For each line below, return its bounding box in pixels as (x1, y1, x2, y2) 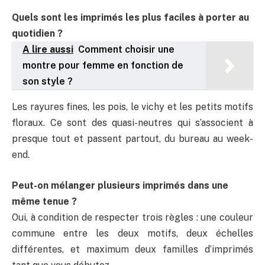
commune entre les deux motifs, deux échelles (12, 227, 253, 239)
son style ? (22, 76, 75, 88)
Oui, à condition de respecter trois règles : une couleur (12, 211, 253, 223)
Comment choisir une (78, 44, 174, 56)
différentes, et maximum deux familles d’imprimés (12, 243, 253, 255)
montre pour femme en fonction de (22, 60, 183, 72)
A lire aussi (22, 44, 73, 56)
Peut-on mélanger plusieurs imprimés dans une (12, 179, 228, 191)
